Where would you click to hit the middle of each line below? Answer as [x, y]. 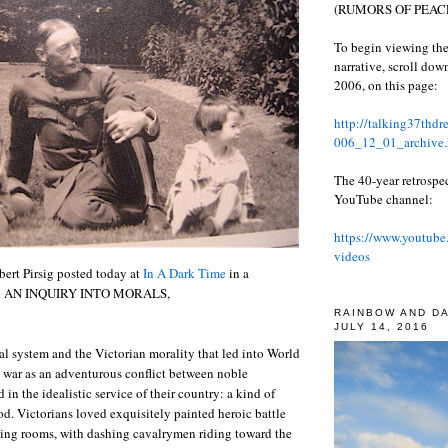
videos [352, 255]
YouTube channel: [383, 198]
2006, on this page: [386, 84]
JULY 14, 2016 [382, 326]
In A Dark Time [184, 272]
